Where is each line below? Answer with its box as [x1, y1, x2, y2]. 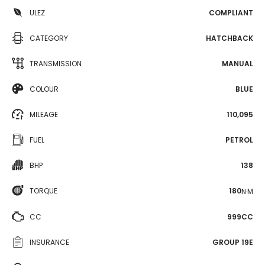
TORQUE [30, 186, 57, 196]
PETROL [225, 135, 253, 145]
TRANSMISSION [30, 59, 82, 69]
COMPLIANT [209, 8, 253, 18]
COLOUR [30, 84, 59, 94]
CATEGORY [30, 33, 68, 43]
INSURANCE [30, 237, 69, 247]
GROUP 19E [212, 237, 253, 247]
